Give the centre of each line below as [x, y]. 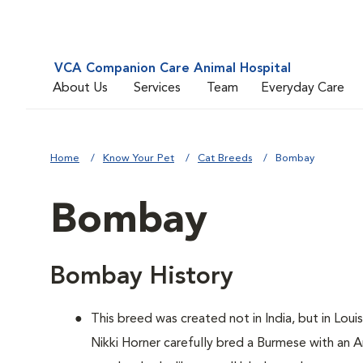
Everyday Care [303, 88]
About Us [80, 88]
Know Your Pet [139, 158]
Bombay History [142, 277]
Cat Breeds [225, 158]
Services [157, 88]
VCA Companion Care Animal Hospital [173, 69]
